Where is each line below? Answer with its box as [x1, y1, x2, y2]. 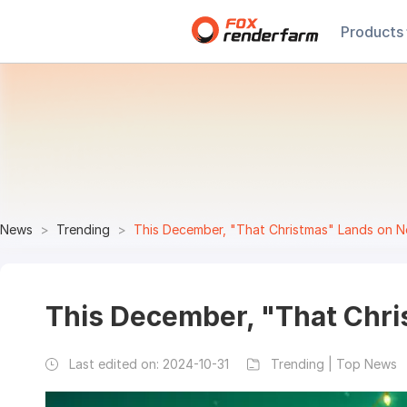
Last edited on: [69, 356, 163, 372]
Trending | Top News [271, 356, 397, 372]
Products [341, 22, 403, 41]
